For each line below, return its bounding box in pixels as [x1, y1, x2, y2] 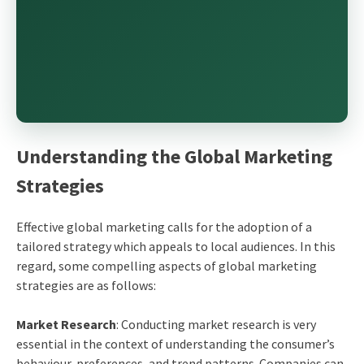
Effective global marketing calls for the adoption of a [15, 218, 312, 235]
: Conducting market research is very [115, 315, 316, 332]
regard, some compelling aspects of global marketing [15, 257, 317, 274]
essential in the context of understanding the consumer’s [15, 335, 335, 352]
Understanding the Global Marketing [15, 143, 332, 169]
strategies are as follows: [15, 276, 156, 293]
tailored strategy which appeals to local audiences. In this [15, 237, 336, 254]
